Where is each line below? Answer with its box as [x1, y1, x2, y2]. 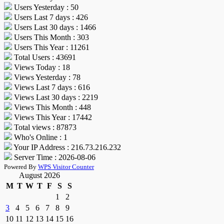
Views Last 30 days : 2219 [12, 93, 98, 102]
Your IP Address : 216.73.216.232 [12, 143, 121, 152]
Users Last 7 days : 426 [12, 13, 88, 22]
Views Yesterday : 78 [12, 73, 80, 82]
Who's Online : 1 [12, 133, 67, 142]
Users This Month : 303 [12, 33, 89, 42]
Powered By [4, 163, 38, 171]
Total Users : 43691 [12, 53, 76, 62]
